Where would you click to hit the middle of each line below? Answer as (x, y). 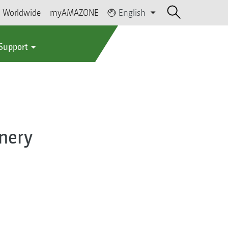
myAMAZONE (75, 12)
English (132, 12)
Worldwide (22, 12)
